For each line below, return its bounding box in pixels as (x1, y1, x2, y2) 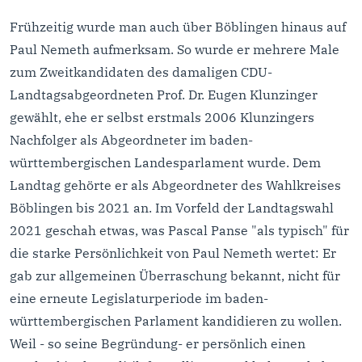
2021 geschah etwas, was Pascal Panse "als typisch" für (10, 222, 349, 239)
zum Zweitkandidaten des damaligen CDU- (10, 64, 272, 81)
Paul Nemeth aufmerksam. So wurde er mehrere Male (10, 41, 339, 58)
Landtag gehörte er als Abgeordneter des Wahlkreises (10, 177, 341, 194)
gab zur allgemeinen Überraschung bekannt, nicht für (10, 267, 340, 284)
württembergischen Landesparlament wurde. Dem (10, 154, 321, 171)
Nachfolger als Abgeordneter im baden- (10, 132, 253, 149)
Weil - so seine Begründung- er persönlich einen (10, 335, 305, 352)
